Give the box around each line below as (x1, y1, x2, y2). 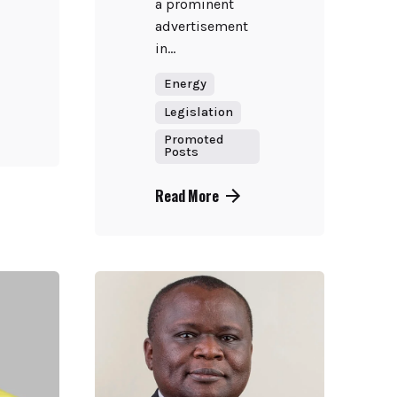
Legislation (163, 105, 233, 121)
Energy (163, 76, 206, 92)
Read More (155, 184, 219, 206)
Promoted (163, 132, 224, 148)
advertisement (155, 18, 249, 35)
